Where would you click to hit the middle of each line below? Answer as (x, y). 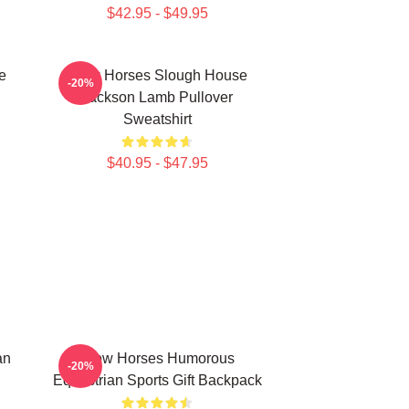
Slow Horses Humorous (157, 358)
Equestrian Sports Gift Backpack (157, 380)
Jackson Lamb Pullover (157, 97)
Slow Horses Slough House (157, 75)
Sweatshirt (157, 119)
